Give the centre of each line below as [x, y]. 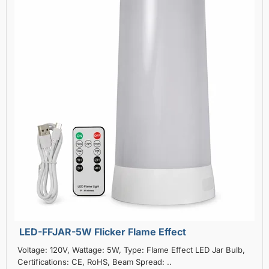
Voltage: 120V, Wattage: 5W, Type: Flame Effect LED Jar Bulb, [131, 249]
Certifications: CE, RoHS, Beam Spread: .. [95, 261]
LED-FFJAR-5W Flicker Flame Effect [103, 231]
